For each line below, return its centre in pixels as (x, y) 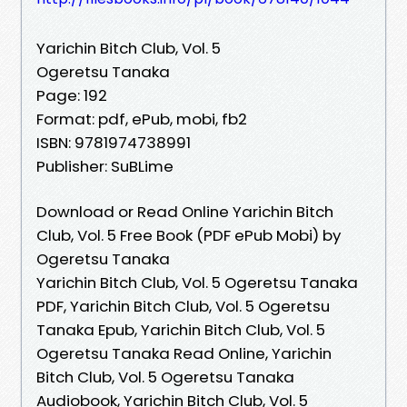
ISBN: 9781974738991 (114, 142)
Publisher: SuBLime (105, 166)
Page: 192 (72, 95)
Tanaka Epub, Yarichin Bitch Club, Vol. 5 (181, 329)
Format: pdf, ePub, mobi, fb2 (142, 119)
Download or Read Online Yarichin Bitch (185, 211)
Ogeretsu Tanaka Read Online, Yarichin (184, 353)
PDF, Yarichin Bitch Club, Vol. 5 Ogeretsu (183, 306)
